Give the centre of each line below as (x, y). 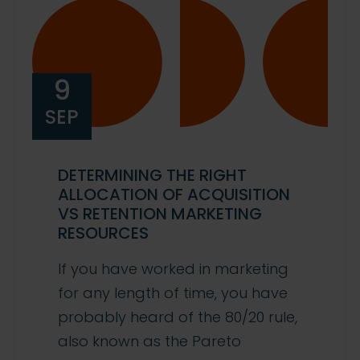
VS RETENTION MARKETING (160, 213)
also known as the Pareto (149, 341)
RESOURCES (103, 233)
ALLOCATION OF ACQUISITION (174, 194)
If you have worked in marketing (173, 268)
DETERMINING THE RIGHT (152, 175)
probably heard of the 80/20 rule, (178, 317)
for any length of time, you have (173, 292)
